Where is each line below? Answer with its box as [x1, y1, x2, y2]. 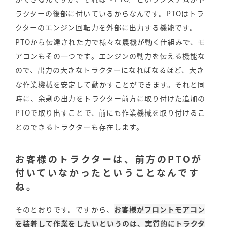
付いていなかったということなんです [15, 165, 200, 179]
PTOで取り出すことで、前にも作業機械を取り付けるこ [15, 107, 206, 118]
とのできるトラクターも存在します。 [15, 121, 144, 132]
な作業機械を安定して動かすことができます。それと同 [15, 79, 206, 89]
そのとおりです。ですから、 [15, 204, 114, 214]
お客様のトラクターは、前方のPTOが [15, 152, 203, 166]
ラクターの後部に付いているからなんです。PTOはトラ [15, 8, 205, 18]
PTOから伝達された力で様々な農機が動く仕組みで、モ [15, 36, 206, 47]
